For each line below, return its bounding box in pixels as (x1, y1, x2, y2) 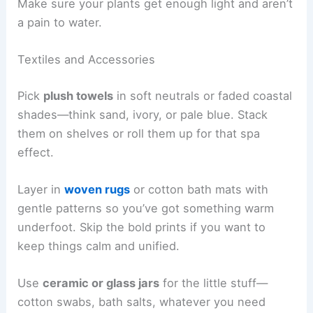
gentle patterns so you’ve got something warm (17, 201, 275, 215)
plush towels (43, 88, 114, 103)
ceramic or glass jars (43, 276, 160, 291)
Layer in (17, 182, 65, 196)
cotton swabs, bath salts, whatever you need (17, 295, 266, 310)
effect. (17, 145, 54, 159)
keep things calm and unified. (17, 238, 180, 253)
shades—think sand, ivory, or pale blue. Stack (17, 107, 268, 122)
